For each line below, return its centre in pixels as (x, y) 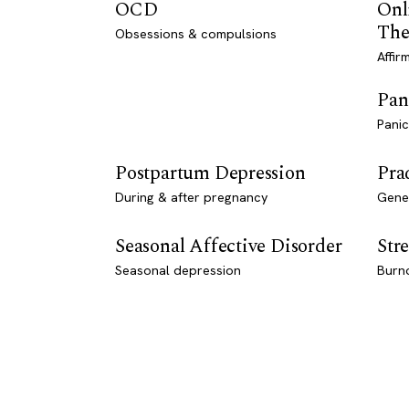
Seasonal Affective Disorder (229, 246)
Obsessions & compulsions (196, 33)
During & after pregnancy (192, 197)
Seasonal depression (178, 270)
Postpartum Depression (210, 173)
